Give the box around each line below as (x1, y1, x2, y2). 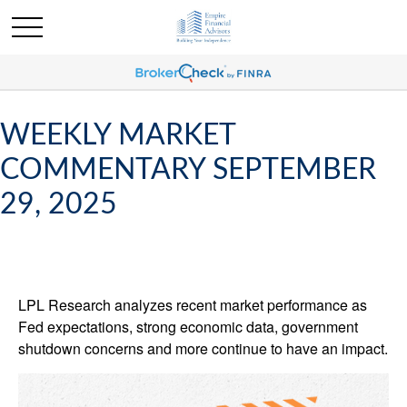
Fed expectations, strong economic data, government (18, 316, 358, 337)
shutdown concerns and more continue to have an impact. (18, 338, 388, 359)
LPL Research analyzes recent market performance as (18, 294, 367, 315)
